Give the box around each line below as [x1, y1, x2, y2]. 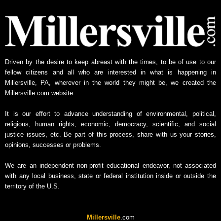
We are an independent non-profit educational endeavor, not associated [5, 161, 216, 169]
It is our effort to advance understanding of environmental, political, [5, 110, 216, 117]
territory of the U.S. [5, 182, 60, 190]
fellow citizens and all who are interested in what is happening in [5, 68, 216, 76]
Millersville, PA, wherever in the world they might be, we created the [5, 78, 216, 86]
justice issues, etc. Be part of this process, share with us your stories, [5, 130, 216, 138]
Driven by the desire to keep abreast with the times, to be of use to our [5, 58, 216, 66]
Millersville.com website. [5, 89, 75, 97]
